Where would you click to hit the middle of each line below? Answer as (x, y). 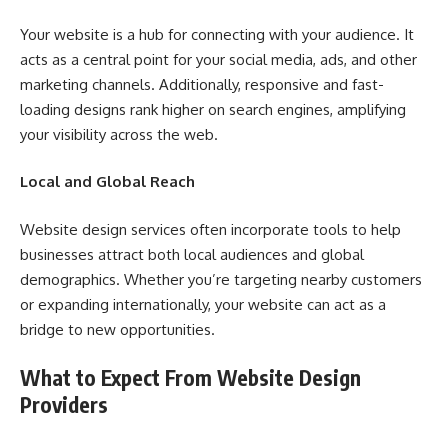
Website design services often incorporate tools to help (210, 229)
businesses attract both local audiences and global (192, 254)
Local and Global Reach (107, 181)
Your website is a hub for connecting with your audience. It (217, 34)
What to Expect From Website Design (190, 377)
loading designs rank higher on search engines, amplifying (213, 109)
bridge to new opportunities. (117, 329)
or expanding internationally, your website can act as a (203, 304)
